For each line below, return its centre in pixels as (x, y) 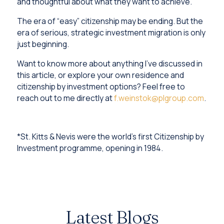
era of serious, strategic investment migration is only (111, 32)
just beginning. (43, 44)
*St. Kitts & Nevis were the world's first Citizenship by (110, 136)
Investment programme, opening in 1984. (90, 148)
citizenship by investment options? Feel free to (101, 86)
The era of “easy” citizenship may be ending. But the (110, 21)
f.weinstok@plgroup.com (159, 98)
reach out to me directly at (65, 98)
